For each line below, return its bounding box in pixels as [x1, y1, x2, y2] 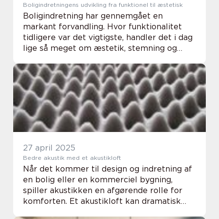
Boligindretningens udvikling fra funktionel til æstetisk [23, 1, 183, 8]
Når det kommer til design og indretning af [23, 164, 192, 174]
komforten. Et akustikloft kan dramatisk [23, 197, 181, 206]
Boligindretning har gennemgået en [23, 11, 163, 21]
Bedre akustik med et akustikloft [23, 154, 121, 161]
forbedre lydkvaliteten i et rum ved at [23, 207, 172, 217]
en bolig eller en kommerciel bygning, [23, 175, 173, 184]
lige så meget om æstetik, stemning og [23, 44, 177, 53]
